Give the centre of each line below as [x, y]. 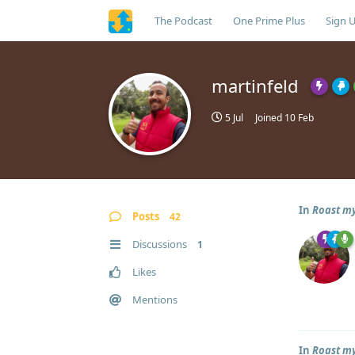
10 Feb [299, 118]
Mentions [155, 300]
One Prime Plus [269, 21]
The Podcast [183, 21]
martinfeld [255, 86]
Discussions [160, 244]
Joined [270, 118]
